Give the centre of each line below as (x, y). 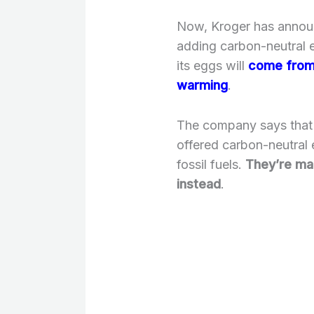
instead (199, 184)
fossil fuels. (211, 164)
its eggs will (212, 65)
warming (202, 85)
